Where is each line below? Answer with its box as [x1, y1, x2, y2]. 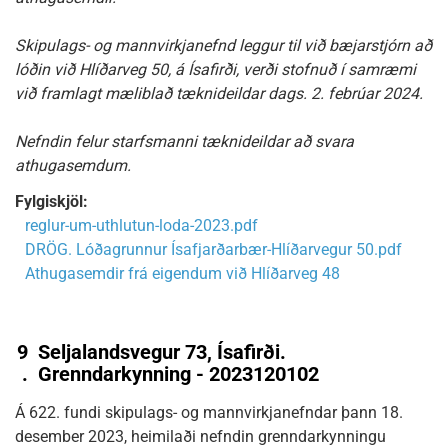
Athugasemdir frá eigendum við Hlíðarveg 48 [25, 264, 340, 283]
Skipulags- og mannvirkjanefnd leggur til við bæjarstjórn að [15, 36, 432, 55]
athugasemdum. [15, 156, 131, 175]
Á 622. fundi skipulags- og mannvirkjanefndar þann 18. [15, 403, 403, 422]
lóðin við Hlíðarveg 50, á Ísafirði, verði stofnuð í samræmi [15, 60, 416, 79]
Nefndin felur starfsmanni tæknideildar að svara [15, 132, 354, 151]
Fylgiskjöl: [15, 192, 88, 211]
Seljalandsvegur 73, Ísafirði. [37, 340, 286, 364]
